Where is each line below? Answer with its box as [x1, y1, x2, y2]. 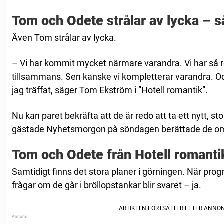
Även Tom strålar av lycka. [12, 32, 116, 43]
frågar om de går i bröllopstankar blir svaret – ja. [12, 180, 201, 191]
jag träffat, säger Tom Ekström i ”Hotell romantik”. [12, 85, 210, 96]
